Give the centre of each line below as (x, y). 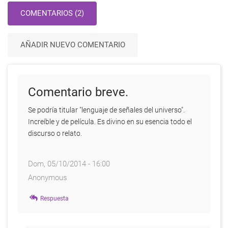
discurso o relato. (55, 134)
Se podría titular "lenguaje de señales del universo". (106, 110)
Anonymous (48, 178)
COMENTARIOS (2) (52, 13)
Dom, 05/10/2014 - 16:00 (69, 164)
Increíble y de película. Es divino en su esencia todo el (110, 122)
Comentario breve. (78, 92)
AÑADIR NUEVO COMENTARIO (73, 45)
